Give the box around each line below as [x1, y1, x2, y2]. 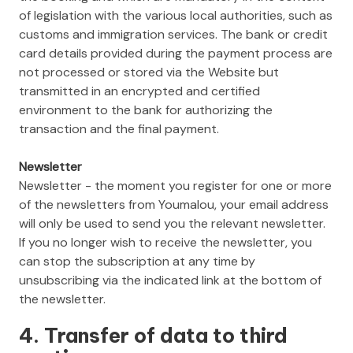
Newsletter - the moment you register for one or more [19, 176, 332, 194]
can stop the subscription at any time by [19, 252, 255, 269]
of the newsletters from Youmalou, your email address [19, 195, 329, 213]
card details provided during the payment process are [19, 44, 333, 61]
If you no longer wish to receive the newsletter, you [19, 233, 312, 251]
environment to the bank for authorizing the [19, 101, 273, 118]
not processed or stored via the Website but [19, 63, 279, 80]
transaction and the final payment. [19, 120, 219, 137]
